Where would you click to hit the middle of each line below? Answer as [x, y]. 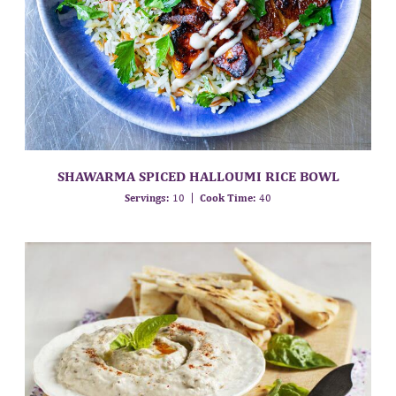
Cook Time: [228, 198]
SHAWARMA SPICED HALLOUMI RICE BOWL [198, 177]
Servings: [147, 198]
